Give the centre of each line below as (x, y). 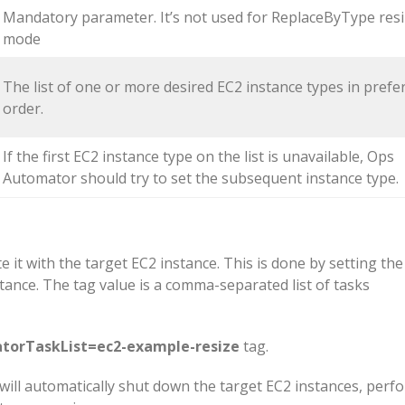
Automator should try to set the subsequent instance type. (201, 179)
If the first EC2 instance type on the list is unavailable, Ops (198, 157)
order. (23, 109)
